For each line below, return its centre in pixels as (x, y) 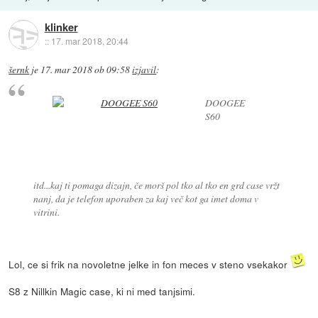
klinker (61, 27)
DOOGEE (225, 103)
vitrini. (46, 212)
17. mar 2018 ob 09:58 (86, 69)
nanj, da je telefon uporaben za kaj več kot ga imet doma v (146, 198)
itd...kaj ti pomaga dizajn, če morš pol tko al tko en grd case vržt (156, 185)
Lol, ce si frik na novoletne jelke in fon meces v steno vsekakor (150, 264)
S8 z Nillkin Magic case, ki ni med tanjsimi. (102, 291)
